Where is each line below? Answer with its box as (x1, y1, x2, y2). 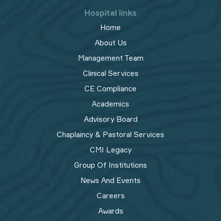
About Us (94, 37, 127, 47)
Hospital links (84, 7, 137, 18)
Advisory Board (83, 114, 138, 124)
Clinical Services (82, 68, 139, 78)
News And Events (80, 175, 141, 185)
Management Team (77, 53, 144, 63)
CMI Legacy (89, 145, 132, 154)
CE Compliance (84, 83, 137, 93)
